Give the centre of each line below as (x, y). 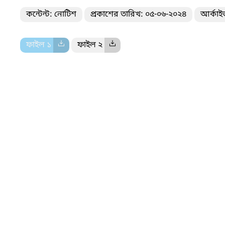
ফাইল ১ (40, 45)
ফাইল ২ (91, 45)
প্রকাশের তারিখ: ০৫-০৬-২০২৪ (138, 14)
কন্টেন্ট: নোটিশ (51, 14)
